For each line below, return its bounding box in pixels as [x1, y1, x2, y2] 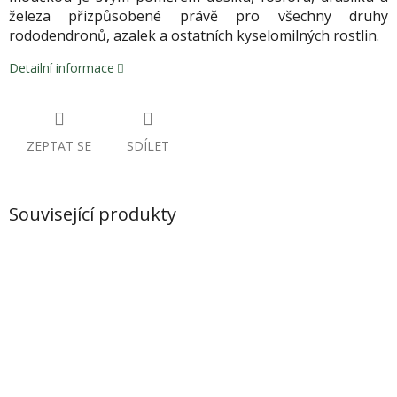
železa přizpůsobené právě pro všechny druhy [9, 6, 388, 27]
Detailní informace [9, 58, 114, 76]
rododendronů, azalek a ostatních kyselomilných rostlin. [9, 26, 379, 46]
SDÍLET [127, 136, 169, 154]
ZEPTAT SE [27, 136, 91, 154]
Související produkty [9, 201, 176, 226]
